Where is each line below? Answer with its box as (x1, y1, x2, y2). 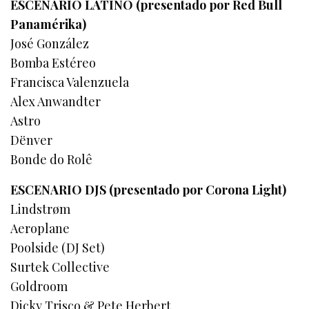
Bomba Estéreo (10, 54, 97, 71)
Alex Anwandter (10, 92, 101, 110)
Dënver (10, 131, 52, 148)
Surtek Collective (10, 258, 110, 275)
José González (10, 34, 90, 52)
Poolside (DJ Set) (10, 239, 106, 256)
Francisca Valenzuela (10, 73, 130, 90)
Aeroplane (10, 219, 70, 237)
